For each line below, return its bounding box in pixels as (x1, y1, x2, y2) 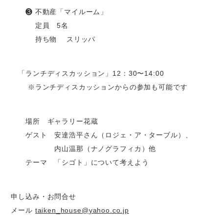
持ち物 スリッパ (11, 35, 96, 44)
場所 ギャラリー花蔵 (11, 117, 98, 126)
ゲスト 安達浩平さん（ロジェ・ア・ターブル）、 (11, 131, 193, 139)
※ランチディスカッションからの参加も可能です (11, 83, 188, 91)
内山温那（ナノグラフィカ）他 (11, 145, 156, 153)
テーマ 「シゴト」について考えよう (11, 158, 149, 167)
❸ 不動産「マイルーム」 (11, 8, 108, 16)
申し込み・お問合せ (11, 193, 76, 201)
